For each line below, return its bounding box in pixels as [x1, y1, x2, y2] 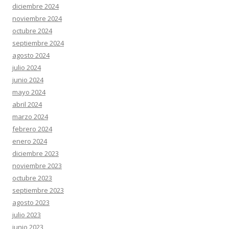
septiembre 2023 [12, 186, 64, 195]
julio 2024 [12, 63, 41, 72]
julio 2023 [12, 210, 41, 219]
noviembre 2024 [12, 14, 62, 23]
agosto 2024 [12, 51, 50, 60]
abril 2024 [12, 100, 42, 109]
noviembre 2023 [12, 161, 62, 170]
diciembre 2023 [12, 149, 59, 158]
